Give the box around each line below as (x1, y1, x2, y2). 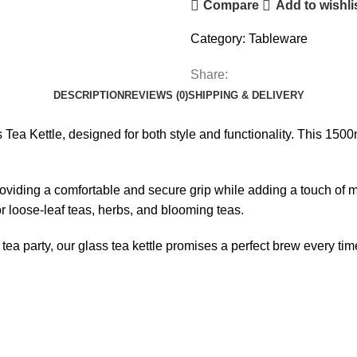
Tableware (249, 31, 308, 45)
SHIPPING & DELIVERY (187, 88, 304, 101)
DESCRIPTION (53, 88, 124, 101)
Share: (190, 67, 228, 81)
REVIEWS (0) (124, 88, 188, 101)
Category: (190, 31, 245, 45)
